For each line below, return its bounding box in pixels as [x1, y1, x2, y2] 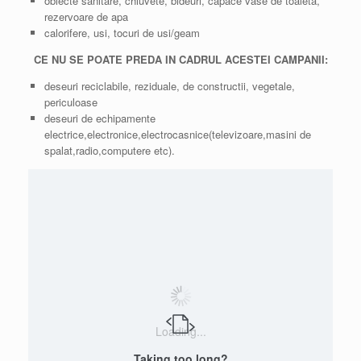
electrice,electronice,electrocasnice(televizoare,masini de [44, 127, 311, 143]
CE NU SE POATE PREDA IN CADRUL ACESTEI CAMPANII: [33, 52, 328, 68]
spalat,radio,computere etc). [44, 143, 175, 159]
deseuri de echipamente [44, 110, 156, 127]
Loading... [155, 322, 206, 339]
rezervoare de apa [44, 9, 128, 25]
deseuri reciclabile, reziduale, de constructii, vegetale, [44, 78, 295, 94]
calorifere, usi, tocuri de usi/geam [44, 25, 200, 41]
